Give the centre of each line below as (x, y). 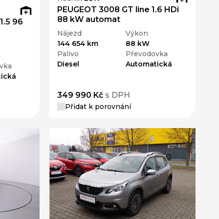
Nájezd (70, 33)
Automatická (149, 64)
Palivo (68, 54)
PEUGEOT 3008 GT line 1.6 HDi (118, 9)
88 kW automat (89, 19)
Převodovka (146, 54)
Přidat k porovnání (98, 106)
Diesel (68, 64)
